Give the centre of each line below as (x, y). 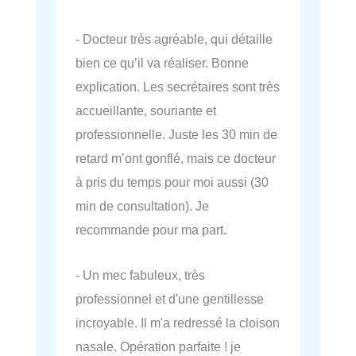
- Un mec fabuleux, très (140, 275)
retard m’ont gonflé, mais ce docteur (176, 159)
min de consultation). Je (142, 206)
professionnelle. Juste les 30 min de (176, 135)
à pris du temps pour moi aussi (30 (172, 182)
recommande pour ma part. (151, 230)
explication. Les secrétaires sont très (178, 87)
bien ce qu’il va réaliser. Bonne (162, 63)
